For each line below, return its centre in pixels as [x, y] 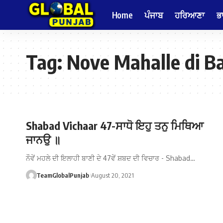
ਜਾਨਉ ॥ [43, 139]
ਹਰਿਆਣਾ [190, 15]
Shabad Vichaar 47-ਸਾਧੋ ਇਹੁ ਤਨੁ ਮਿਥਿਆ [115, 125]
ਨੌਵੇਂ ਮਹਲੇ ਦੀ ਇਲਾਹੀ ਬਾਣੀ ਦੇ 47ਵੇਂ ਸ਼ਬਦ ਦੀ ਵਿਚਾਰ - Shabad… [111, 158]
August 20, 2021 [112, 175]
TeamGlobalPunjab [62, 175]
